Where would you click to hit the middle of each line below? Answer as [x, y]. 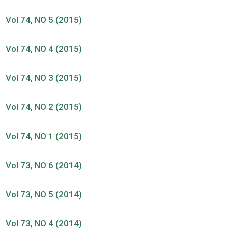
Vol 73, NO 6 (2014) [44, 165]
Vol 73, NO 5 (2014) [44, 194]
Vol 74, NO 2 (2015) [44, 107]
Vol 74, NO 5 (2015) [44, 20]
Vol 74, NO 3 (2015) [44, 78]
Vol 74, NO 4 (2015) [44, 49]
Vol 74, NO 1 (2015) [44, 136]
